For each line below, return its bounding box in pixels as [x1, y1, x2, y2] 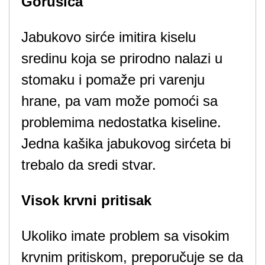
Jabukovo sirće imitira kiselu [21, 29, 196, 45]
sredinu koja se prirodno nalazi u [21, 50, 222, 66]
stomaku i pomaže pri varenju [21, 72, 205, 88]
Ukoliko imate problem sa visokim [21, 228, 230, 244]
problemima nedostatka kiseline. [21, 114, 221, 130]
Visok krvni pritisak [21, 192, 151, 208]
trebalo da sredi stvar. [21, 157, 156, 173]
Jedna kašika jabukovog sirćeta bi [21, 135, 231, 151]
